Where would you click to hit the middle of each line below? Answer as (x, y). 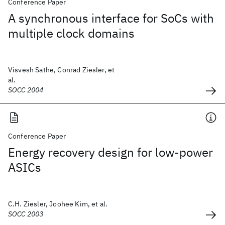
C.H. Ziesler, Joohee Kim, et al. (58, 204)
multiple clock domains (71, 33)
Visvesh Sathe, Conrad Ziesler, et (62, 70)
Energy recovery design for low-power (110, 152)
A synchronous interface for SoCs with (111, 18)
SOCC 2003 (26, 214)
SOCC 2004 (26, 90)
